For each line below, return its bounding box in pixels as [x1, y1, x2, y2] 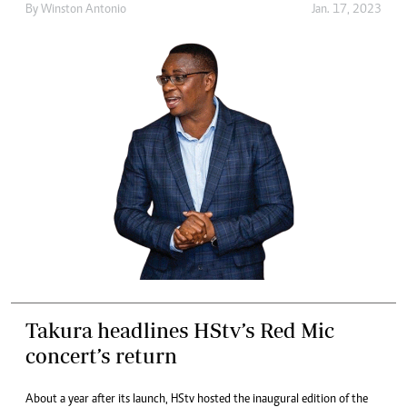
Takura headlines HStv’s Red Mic [25, 318, 334, 343]
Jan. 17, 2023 [312, 3, 382, 16]
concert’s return [25, 343, 177, 369]
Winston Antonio [41, 3, 126, 16]
